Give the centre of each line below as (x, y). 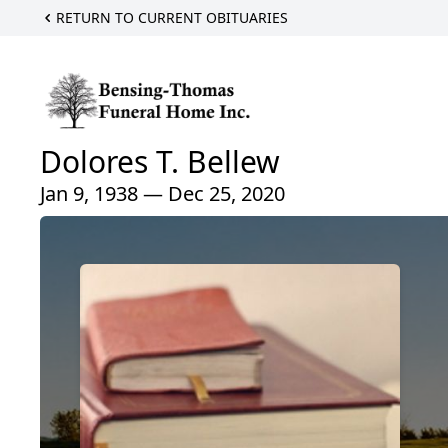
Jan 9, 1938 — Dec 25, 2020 (162, 194)
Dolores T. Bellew (160, 162)
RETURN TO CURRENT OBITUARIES (172, 17)
